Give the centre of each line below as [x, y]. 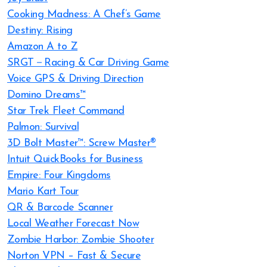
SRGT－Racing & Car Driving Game [88, 63]
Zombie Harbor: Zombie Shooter [81, 240]
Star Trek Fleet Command [66, 111]
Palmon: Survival [43, 127]
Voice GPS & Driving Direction [75, 79]
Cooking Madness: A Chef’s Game [84, 15]
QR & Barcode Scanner [60, 208]
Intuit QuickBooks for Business [75, 159]
